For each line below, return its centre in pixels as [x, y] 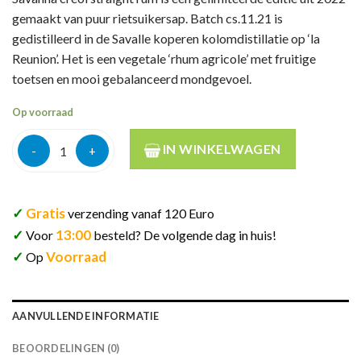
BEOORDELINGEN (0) [66, 348]
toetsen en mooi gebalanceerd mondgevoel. [133, 79]
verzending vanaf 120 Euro [141, 213]
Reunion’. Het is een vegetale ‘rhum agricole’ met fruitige [164, 59]
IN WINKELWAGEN [220, 149]
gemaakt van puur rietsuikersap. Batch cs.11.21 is [147, 19]
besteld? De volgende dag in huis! [185, 234]
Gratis [46, 213]
